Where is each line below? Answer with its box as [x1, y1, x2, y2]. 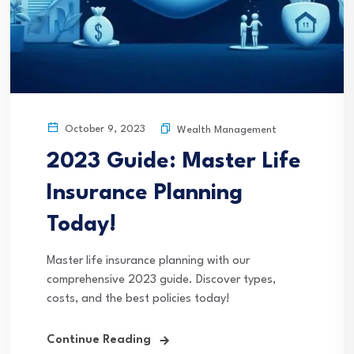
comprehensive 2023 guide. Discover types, [47, 274, 276, 286]
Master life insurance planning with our [47, 255, 250, 267]
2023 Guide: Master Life [47, 151, 301, 173]
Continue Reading [47, 334, 151, 346]
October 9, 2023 [62, 124, 145, 134]
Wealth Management [177, 125, 277, 135]
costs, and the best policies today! [47, 293, 230, 305]
